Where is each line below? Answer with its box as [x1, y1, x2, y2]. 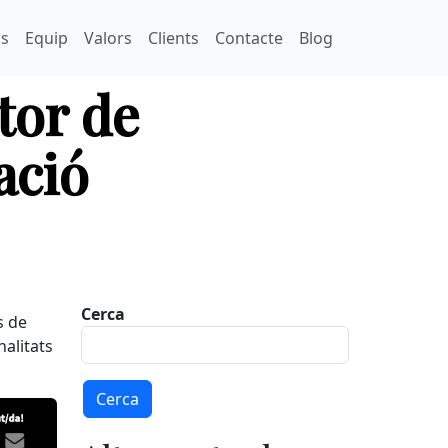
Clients [148, 27, 199, 49]
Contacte [215, 27, 283, 49]
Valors [84, 27, 132, 49]
